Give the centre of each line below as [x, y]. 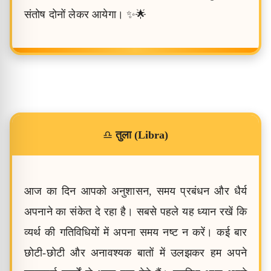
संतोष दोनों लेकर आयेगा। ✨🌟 [86, 15]
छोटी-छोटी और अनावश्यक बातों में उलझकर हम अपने [135, 253]
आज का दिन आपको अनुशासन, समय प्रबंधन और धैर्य [135, 191]
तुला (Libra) [142, 135]
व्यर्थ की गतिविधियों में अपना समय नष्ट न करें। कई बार [135, 232]
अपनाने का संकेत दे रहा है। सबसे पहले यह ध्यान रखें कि [135, 212]
